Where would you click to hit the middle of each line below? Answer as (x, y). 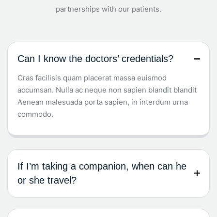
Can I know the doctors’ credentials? (95, 59)
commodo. (35, 114)
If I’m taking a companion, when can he (102, 166)
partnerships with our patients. (108, 9)
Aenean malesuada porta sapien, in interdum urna (103, 102)
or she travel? (47, 180)
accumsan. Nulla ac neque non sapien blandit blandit (107, 90)
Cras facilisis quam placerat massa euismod (92, 78)
